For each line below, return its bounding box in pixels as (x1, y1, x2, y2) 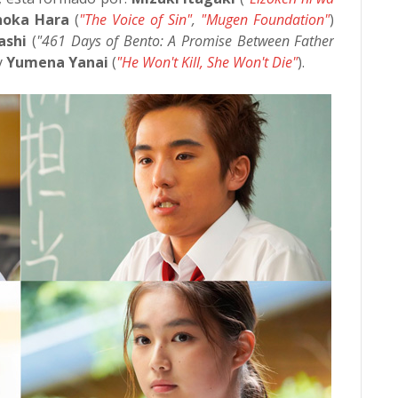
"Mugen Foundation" (201, 10, 330, 29)
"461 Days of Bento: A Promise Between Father (36, 31, 335, 51)
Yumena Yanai (6, 52, 108, 72)
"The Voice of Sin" (78, 10, 193, 29)
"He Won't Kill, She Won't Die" (116, 52, 298, 72)
